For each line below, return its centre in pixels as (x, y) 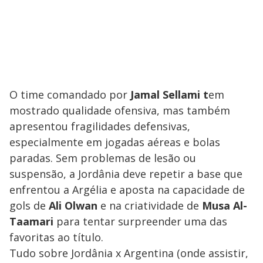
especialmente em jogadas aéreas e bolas (115, 142)
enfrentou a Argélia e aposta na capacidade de (127, 189)
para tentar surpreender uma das (140, 221)
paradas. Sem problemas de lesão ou (103, 158)
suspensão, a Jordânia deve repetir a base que (126, 173)
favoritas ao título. (56, 237)
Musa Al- (223, 205)
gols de (29, 205)
